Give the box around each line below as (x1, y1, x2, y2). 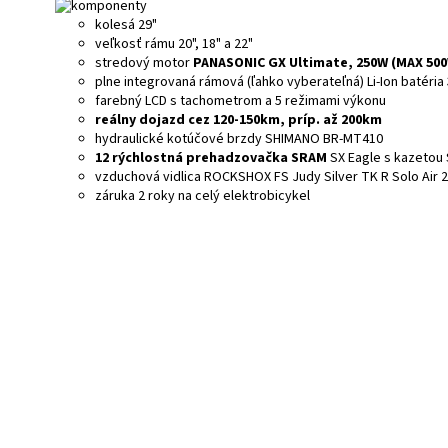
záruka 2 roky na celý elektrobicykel (95, 185, 313, 206)
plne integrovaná (95, 71, 199, 92)
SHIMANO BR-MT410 (265, 128, 383, 149)
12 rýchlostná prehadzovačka (95, 147, 291, 168)
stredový (95, 52, 150, 73)
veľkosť (95, 33, 142, 54)
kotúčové (164, 128, 227, 149)
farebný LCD (95, 90, 170, 111)
